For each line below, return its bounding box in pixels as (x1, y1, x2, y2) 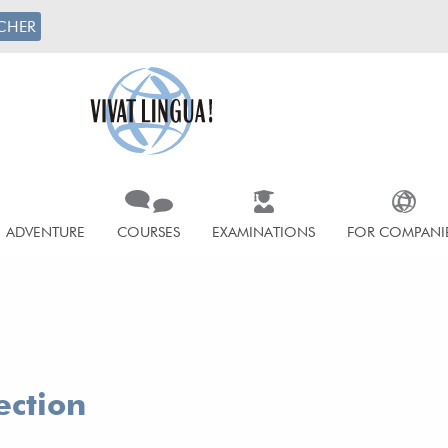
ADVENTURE (6, 223, 85, 241)
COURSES (117, 223, 180, 241)
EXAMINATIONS (212, 223, 315, 241)
